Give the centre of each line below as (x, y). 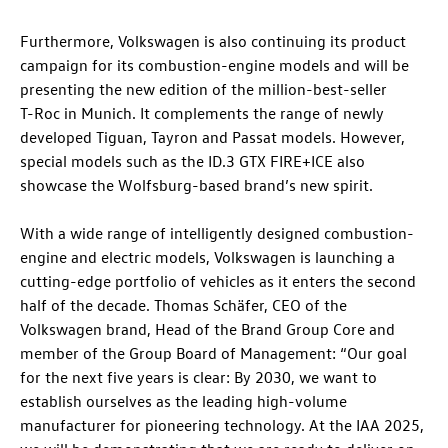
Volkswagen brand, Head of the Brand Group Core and (207, 328)
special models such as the (114, 160)
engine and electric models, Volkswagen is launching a (207, 256)
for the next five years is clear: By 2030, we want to (198, 376)
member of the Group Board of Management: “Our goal (213, 352)
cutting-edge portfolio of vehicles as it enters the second (218, 280)
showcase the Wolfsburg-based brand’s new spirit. (196, 184)
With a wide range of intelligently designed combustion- (217, 232)
